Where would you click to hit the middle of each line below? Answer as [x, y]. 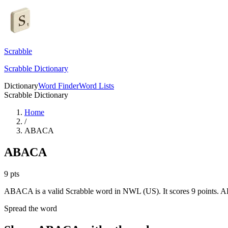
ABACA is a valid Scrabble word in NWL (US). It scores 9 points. [111, 191]
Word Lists [96, 86]
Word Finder [59, 86]
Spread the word [31, 208]
